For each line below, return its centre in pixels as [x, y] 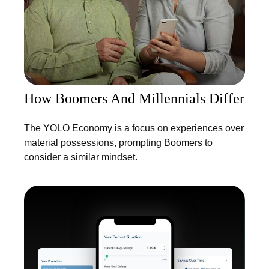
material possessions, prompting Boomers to [118, 143]
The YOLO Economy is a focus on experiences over [134, 128]
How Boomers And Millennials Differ [134, 99]
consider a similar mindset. [81, 157]
